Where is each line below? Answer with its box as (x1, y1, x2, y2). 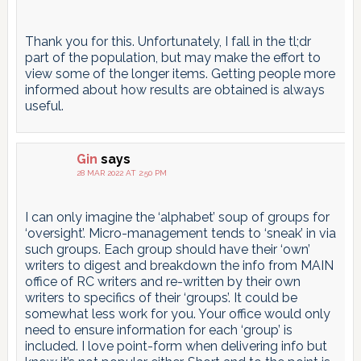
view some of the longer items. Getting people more (24, 65, 335, 81)
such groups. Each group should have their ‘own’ (24, 241, 310, 257)
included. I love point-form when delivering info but (24, 338, 327, 354)
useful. (24, 98, 64, 114)
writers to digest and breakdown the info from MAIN (24, 257, 334, 273)
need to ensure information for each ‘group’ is (24, 322, 293, 338)
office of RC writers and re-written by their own (24, 273, 301, 289)
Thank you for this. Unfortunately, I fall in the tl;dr (24, 33, 311, 49)
